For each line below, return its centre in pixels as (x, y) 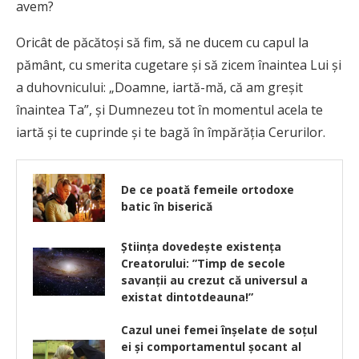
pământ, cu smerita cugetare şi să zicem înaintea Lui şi (179, 65)
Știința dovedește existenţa (201, 247)
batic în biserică (167, 207)
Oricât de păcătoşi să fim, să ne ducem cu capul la (162, 43)
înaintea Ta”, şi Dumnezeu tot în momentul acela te (169, 110)
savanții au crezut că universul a (214, 280)
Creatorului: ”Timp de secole (203, 264)
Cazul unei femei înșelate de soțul (219, 330)
